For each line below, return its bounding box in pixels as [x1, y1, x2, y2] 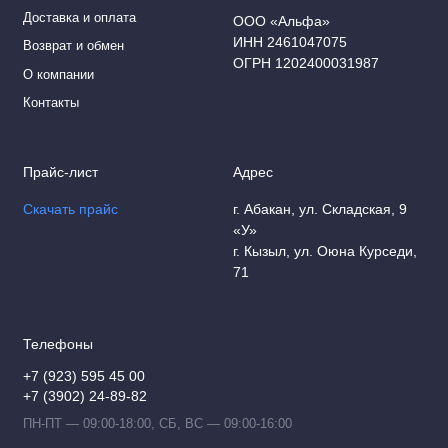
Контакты [22, 96, 79, 111]
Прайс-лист [22, 165, 98, 181]
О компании [22, 67, 94, 82]
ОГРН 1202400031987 [233, 54, 379, 71]
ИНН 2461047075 [233, 33, 347, 50]
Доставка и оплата [22, 10, 136, 25]
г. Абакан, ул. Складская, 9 [233, 201, 407, 218]
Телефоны [22, 337, 93, 353]
